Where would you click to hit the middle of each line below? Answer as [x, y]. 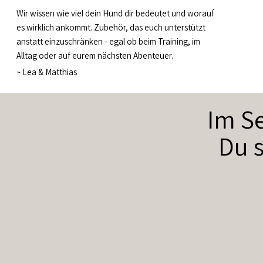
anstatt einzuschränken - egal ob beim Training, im [109, 41]
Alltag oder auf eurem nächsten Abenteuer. [95, 55]
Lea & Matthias [49, 72]
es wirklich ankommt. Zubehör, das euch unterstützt [111, 27]
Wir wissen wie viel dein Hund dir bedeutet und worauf [116, 13]
